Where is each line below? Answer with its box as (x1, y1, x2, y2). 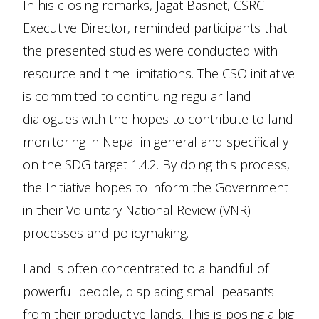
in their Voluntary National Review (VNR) (23, 202, 251, 219)
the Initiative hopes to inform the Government (23, 179, 288, 196)
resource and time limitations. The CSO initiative (23, 65, 295, 82)
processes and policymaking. (23, 224, 189, 241)
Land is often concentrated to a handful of (23, 260, 268, 277)
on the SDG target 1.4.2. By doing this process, (23, 156, 290, 173)
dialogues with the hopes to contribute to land (23, 110, 293, 127)
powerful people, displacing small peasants (23, 283, 274, 300)
